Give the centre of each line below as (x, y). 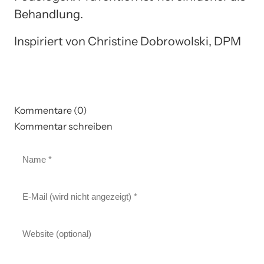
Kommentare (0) (51, 110)
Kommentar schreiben (63, 126)
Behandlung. (49, 14)
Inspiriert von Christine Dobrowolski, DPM (128, 41)
